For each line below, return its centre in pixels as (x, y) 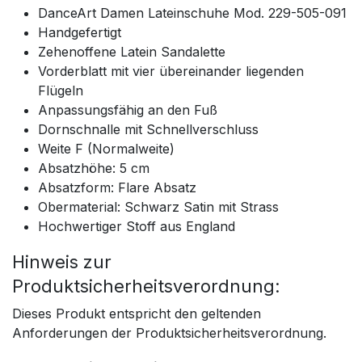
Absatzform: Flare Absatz (117, 187)
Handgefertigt (80, 32)
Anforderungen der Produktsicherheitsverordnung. (169, 333)
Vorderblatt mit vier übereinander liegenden (171, 71)
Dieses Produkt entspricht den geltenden (137, 313)
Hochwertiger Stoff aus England (137, 226)
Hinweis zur (62, 261)
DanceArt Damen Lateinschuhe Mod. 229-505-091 (192, 13)
